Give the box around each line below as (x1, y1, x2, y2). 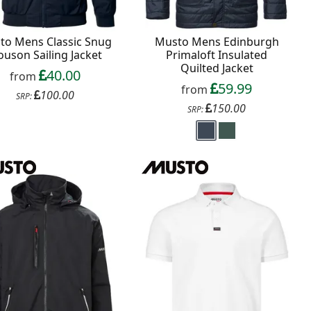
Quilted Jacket (180, 60, 253, 76)
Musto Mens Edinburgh (154, 33, 279, 49)
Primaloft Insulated (166, 47, 268, 62)
